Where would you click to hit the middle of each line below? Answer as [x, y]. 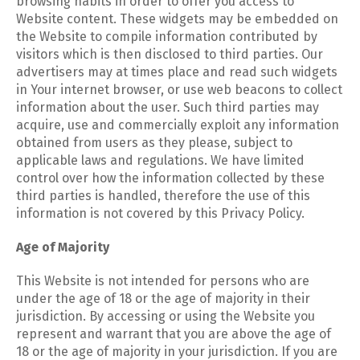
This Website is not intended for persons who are [163, 281]
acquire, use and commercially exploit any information [178, 125]
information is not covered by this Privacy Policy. [160, 213]
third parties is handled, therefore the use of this [163, 196]
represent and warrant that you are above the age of [174, 334]
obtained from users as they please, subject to [154, 143]
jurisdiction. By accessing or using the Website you [166, 316]
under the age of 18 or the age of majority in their [163, 299]
